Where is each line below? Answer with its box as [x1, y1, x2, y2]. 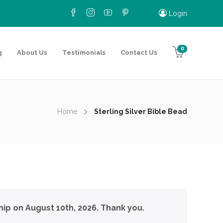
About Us [17, 49, 47, 56]
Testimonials [62, 49, 106, 56]
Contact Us [120, 49, 157, 56]
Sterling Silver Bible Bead [94, 108, 187, 115]
